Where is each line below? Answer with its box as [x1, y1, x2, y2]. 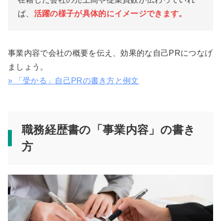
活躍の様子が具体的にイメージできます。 [34, 9, 187, 18]
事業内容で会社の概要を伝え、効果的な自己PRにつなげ [8, 48, 213, 57]
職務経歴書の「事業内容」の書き [21, 123, 196, 136]
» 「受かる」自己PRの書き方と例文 [8, 76, 139, 85]
